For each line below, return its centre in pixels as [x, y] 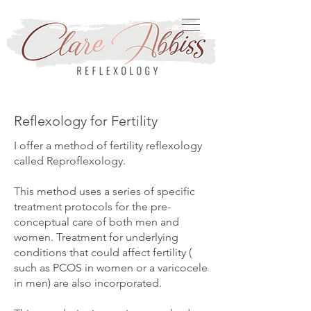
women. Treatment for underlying [96, 237]
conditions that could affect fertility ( [103, 252]
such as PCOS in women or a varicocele [111, 268]
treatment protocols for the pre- [92, 207]
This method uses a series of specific [104, 191]
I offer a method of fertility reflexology [108, 145]
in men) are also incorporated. [88, 283]
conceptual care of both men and [96, 222]
